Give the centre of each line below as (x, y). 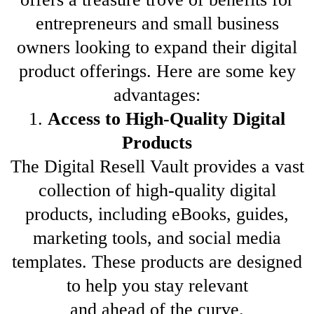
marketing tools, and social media (157, 238)
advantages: (157, 95)
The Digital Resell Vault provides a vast (157, 167)
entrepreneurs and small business (157, 24)
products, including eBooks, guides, (157, 214)
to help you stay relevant (157, 286)
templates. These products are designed (157, 262)
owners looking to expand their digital (157, 48)
